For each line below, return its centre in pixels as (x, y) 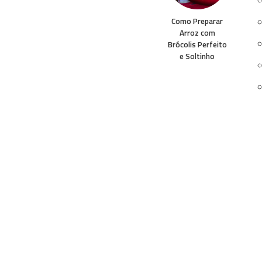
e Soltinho (197, 56)
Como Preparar (197, 21)
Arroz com (197, 32)
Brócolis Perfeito (197, 44)
